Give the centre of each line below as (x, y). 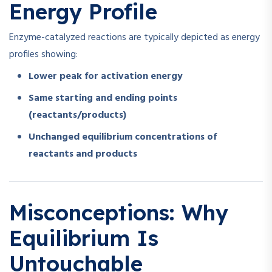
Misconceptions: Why (119, 213)
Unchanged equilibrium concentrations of (123, 138)
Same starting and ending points (103, 99)
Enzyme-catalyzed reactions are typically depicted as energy (134, 38)
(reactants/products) (77, 116)
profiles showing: (43, 55)
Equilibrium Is (84, 238)
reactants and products (83, 155)
